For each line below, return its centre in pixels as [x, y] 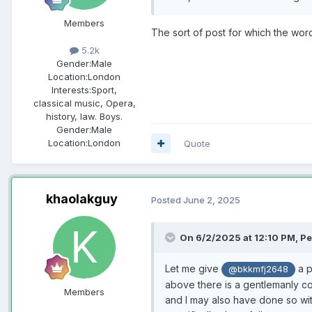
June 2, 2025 [212, 200]
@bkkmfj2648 [259, 270]
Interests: [71, 89]
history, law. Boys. [84, 116]
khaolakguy [81, 198]
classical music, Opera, [84, 103]
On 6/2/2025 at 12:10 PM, [240, 238]
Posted [167, 200]
